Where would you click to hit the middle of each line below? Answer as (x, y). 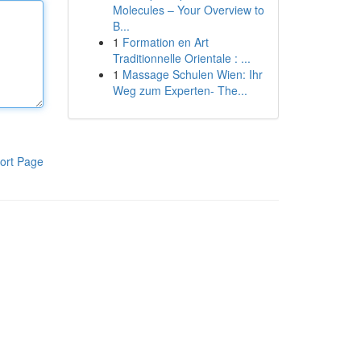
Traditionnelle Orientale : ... (181, 58)
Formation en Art (165, 42)
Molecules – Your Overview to (188, 10)
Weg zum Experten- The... (180, 90)
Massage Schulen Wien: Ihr (192, 74)
